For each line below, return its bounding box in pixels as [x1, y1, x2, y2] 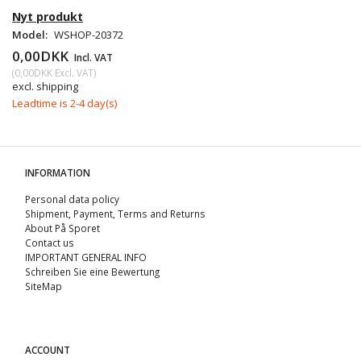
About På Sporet [25, 221, 100, 234]
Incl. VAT [72, 50, 113, 64]
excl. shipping [12, 78, 78, 93]
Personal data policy [25, 192, 119, 205]
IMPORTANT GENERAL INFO [25, 250, 147, 263]
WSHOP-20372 [54, 27, 123, 42]
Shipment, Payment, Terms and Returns [25, 206, 205, 220]
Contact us [25, 235, 74, 249]
